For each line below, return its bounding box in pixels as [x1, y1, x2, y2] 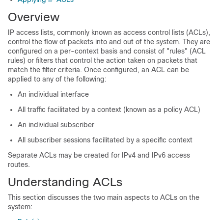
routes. [8, 161, 30, 168]
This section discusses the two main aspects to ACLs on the [8, 193, 199, 201]
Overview [8, 10, 59, 24]
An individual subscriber [18, 121, 94, 129]
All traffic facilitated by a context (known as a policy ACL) [18, 106, 200, 113]
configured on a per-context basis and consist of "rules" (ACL [8, 47, 206, 55]
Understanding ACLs [8, 175, 122, 189]
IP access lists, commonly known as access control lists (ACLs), [8, 28, 210, 36]
